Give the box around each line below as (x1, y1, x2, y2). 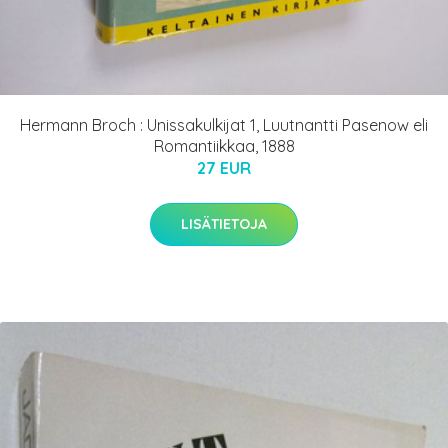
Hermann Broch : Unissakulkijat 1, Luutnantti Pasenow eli (20, 115, 428, 136)
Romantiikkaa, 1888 (153, 136, 295, 157)
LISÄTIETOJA (181, 215, 267, 234)
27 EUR (197, 158, 251, 179)
